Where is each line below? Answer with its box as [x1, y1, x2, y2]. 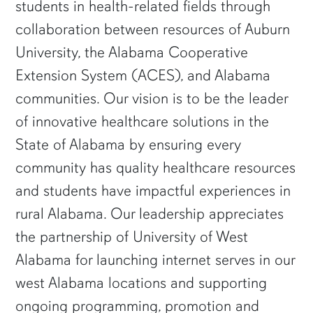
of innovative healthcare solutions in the [15, 112, 270, 131]
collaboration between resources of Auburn [15, 20, 291, 39]
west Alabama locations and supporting [15, 273, 268, 293]
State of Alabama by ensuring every [15, 135, 242, 154]
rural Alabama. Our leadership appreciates [15, 204, 284, 224]
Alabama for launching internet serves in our [15, 250, 296, 270]
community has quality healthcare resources [15, 158, 296, 177]
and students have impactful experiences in [15, 181, 291, 201]
